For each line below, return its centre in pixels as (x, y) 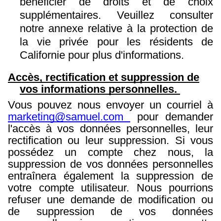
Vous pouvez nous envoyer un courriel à (110, 105)
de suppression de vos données (110, 211)
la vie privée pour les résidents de (116, 42)
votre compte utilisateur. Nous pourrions (110, 187)
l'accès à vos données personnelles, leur (110, 128)
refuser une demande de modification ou (110, 199)
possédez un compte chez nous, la (110, 152)
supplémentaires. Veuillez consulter (116, 15)
